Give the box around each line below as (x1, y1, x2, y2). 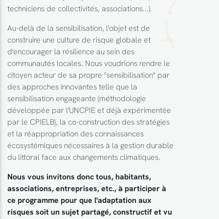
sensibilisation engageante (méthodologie (7, 93, 146, 103)
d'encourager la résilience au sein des (7, 46, 134, 56)
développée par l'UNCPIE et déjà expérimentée (7, 105, 171, 115)
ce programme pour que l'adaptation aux (7, 195, 152, 205)
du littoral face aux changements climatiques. (7, 152, 160, 162)
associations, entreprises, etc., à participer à (7, 183, 166, 193)
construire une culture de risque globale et (7, 34, 151, 44)
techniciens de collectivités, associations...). (7, 3, 152, 13)
